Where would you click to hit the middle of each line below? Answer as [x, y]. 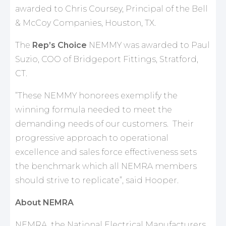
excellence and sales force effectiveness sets [106, 152]
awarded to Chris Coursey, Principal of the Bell [111, 9]
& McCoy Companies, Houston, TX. [86, 23]
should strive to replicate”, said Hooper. [97, 180]
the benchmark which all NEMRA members [106, 166]
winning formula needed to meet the [94, 109]
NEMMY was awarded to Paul [149, 45]
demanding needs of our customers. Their [104, 124]
